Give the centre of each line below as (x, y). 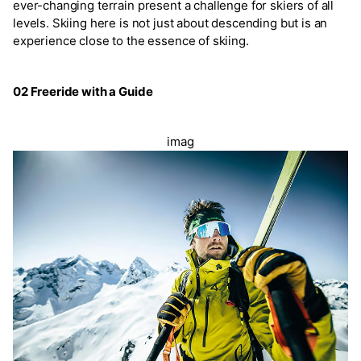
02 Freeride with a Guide (83, 91)
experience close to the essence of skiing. (131, 40)
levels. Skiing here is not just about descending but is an (170, 23)
